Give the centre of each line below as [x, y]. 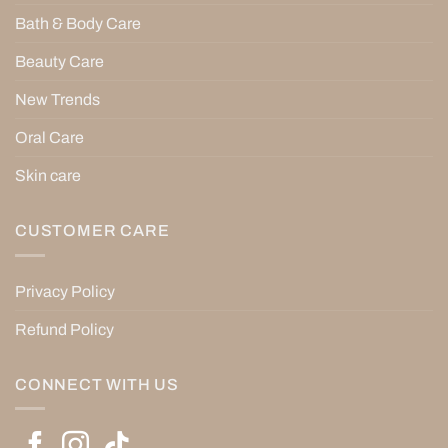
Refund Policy [64, 329]
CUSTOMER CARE [92, 230]
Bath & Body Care [78, 23]
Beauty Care [59, 61]
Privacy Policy [65, 291]
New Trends [57, 99]
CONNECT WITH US [97, 384]
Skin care [48, 175]
